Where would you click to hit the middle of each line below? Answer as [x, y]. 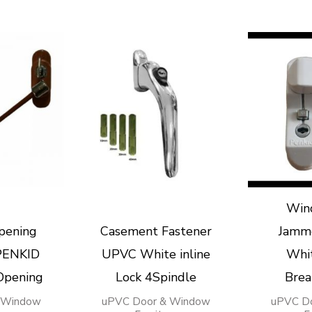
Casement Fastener [156, 232]
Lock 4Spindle [156, 278]
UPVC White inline [156, 255]
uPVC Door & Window [156, 302]
